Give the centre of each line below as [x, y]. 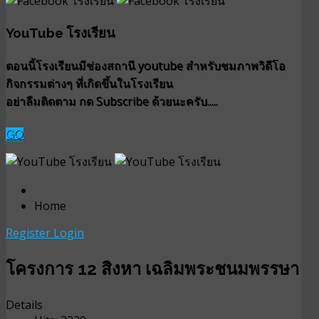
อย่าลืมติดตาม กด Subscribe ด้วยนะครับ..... [112, 101]
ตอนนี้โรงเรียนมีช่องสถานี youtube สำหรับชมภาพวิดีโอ [146, 66]
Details [24, 304]
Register [30, 233]
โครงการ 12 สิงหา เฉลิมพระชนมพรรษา [152, 269]
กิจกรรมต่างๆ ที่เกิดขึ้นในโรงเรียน [89, 84]
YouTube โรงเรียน [61, 33]
